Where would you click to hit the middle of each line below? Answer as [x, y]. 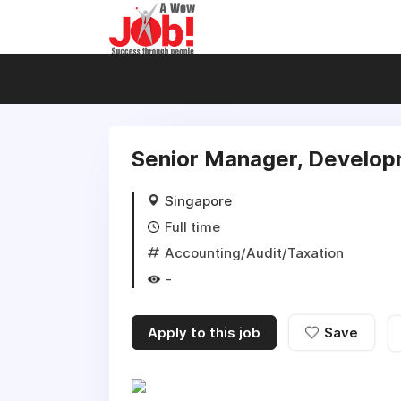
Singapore [198, 201]
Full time [192, 227]
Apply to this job [204, 333]
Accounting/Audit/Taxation [254, 253]
